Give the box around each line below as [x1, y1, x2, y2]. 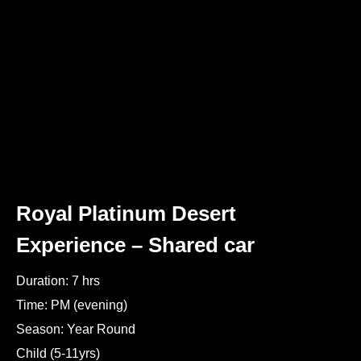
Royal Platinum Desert [16, 201, 236, 226]
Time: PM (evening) [16, 298, 127, 312]
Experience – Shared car [16, 233, 255, 257]
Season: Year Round [16, 322, 135, 336]
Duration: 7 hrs [16, 274, 100, 288]
